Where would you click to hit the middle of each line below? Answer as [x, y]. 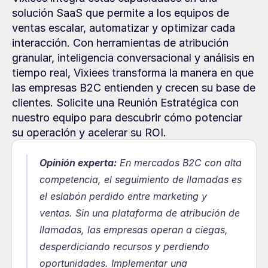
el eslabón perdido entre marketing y [123, 196]
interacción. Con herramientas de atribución [120, 43]
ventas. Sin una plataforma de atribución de [140, 213]
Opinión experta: [78, 163]
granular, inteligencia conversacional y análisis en [133, 58]
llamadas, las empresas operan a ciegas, [134, 230]
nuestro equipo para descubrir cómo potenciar [127, 118]
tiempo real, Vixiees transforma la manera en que [133, 73]
